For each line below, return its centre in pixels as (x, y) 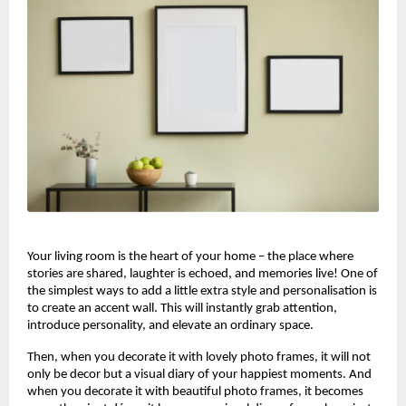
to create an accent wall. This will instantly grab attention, (182, 309)
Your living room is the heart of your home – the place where (190, 257)
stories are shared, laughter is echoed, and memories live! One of (203, 275)
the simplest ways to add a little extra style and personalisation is (202, 292)
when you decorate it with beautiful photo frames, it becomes (195, 392)
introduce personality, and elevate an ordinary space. (170, 326)
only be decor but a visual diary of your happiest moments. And (199, 375)
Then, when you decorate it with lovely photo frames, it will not (199, 358)
